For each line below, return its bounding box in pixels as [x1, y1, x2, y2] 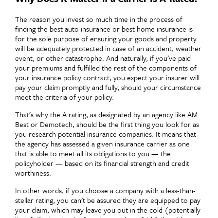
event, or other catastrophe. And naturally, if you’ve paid [15, 52, 191, 63]
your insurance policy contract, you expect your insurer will [15, 72, 200, 83]
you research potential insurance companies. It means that [15, 128, 196, 139]
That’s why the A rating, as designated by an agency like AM [15, 109, 198, 120]
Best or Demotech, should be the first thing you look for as [15, 118, 199, 129]
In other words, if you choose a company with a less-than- [15, 184, 196, 196]
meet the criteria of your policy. [15, 91, 114, 102]
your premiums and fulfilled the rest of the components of [15, 62, 197, 73]
